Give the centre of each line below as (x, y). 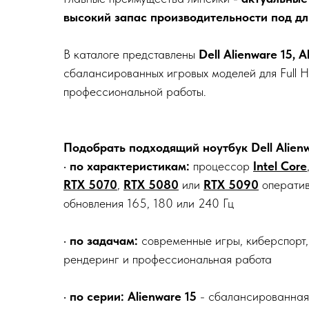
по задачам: (104, 240)
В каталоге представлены (131, 54)
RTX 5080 (151, 185)
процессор (221, 166)
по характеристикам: (130, 166)
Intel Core (280, 166)
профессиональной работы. (135, 91)
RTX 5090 (231, 185)
